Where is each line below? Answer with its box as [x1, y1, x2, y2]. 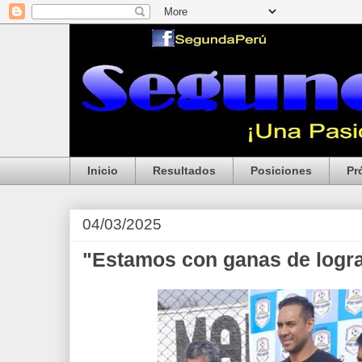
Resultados [153, 164, 216, 178]
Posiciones [250, 164, 312, 178]
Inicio [87, 164, 118, 178]
